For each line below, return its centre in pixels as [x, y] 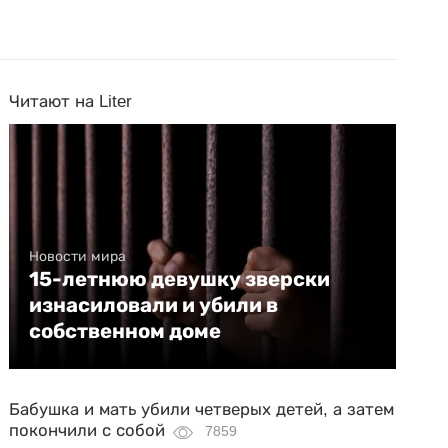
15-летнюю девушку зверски [180, 279]
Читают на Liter [71, 101]
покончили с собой [87, 430]
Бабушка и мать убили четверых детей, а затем [202, 409]
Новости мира [78, 256]
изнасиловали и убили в [154, 305]
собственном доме [125, 331]
